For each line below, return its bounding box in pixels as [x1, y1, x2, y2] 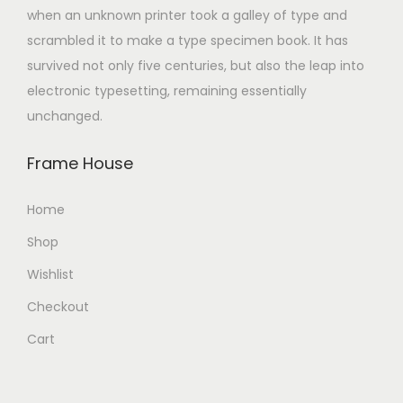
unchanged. [27, 107, 103, 126]
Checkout [27, 298, 89, 317]
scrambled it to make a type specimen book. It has [27, 31, 348, 50]
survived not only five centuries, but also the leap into [27, 57, 364, 76]
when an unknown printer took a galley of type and [27, 6, 347, 25]
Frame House [27, 152, 133, 175]
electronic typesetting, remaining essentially [27, 82, 307, 101]
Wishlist [27, 265, 74, 284]
